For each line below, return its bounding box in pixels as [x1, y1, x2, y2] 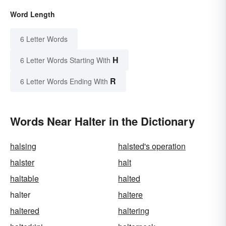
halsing [10, 140, 36, 152]
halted [118, 173, 140, 185]
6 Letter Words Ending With [20, 76, 108, 87]
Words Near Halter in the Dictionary [10, 113, 195, 130]
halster [10, 156, 34, 168]
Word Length [10, 9, 55, 20]
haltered [10, 205, 39, 217]
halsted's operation [118, 140, 186, 152]
